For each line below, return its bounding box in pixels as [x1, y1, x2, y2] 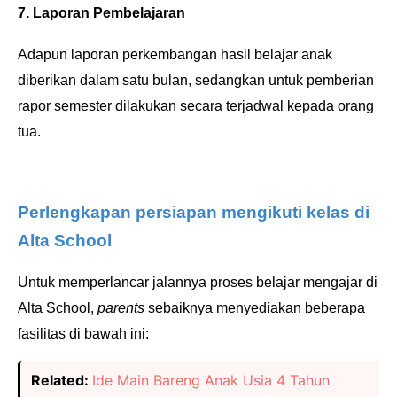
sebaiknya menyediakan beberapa [148, 300, 365, 316]
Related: [31, 371, 92, 390]
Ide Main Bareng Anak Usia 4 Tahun [92, 371, 330, 390]
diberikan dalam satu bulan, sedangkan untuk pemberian [18, 73, 374, 89]
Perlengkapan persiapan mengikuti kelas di [18, 203, 370, 222]
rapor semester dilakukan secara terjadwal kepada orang [18, 98, 374, 114]
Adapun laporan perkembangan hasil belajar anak [18, 47, 332, 63]
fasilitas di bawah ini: [18, 326, 149, 342]
